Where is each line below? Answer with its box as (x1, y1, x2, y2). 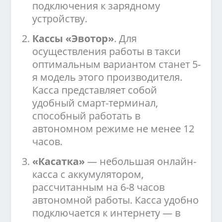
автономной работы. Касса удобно (32, 193, 199, 207)
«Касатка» (32, 155, 85, 168)
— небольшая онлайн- (85, 155, 197, 168)
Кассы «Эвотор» (32, 32, 114, 46)
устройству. (32, 12, 88, 26)
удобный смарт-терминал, (32, 96, 159, 110)
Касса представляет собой (32, 83, 158, 97)
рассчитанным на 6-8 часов (32, 180, 165, 194)
